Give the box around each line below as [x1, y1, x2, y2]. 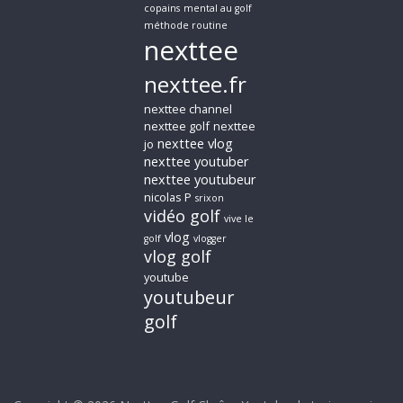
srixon [195, 192, 225, 205]
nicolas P [144, 189, 193, 206]
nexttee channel [144, 101, 233, 118]
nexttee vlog [157, 134, 234, 153]
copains [144, 2, 181, 15]
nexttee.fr [144, 69, 247, 100]
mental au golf [184, 2, 253, 15]
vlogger [193, 232, 228, 246]
